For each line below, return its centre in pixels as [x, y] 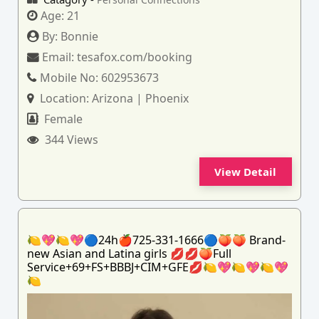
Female [62, 119]
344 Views [70, 140]
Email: [60, 57]
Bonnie [80, 36]
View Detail [246, 172]
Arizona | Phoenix [141, 98]
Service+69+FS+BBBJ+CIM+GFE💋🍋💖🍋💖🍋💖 [158, 267]
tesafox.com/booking [135, 57]
